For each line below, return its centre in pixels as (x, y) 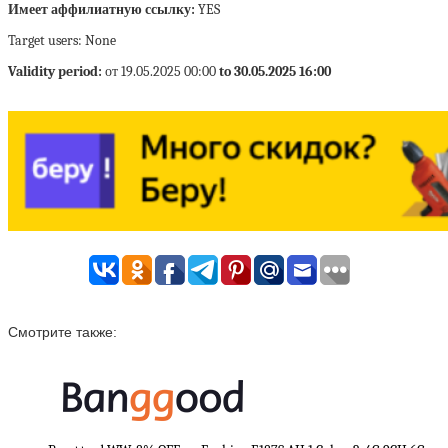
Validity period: (56, 71)
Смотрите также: (62, 331)
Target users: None (62, 40)
